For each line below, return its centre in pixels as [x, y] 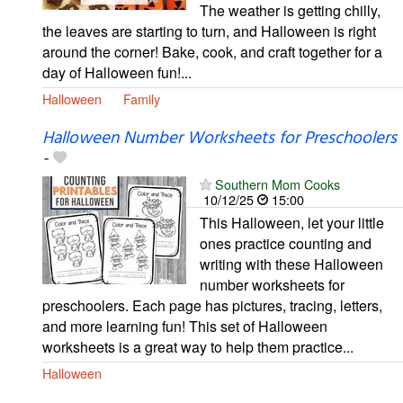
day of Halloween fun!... [117, 73]
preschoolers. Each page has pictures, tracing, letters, [212, 306]
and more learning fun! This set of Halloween [185, 327]
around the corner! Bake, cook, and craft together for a [212, 52]
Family [142, 99]
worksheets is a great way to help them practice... [198, 347]
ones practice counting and [286, 244]
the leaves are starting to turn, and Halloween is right [209, 31]
